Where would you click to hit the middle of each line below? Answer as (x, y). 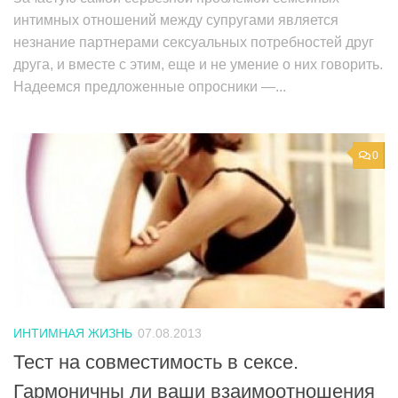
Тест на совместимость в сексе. (156, 362)
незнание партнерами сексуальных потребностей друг (194, 42)
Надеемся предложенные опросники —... (150, 86)
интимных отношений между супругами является (176, 20)
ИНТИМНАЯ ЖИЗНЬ (73, 333)
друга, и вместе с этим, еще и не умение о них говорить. (198, 64)
